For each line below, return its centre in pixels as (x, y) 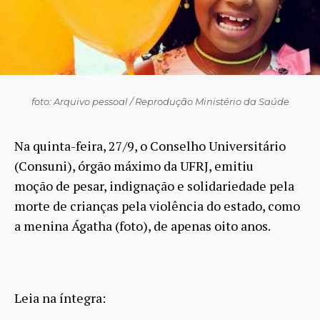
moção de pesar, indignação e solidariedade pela (154, 185)
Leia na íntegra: (60, 297)
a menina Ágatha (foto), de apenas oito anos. (142, 225)
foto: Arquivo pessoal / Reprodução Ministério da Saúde (160, 101)
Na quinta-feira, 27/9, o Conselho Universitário (150, 145)
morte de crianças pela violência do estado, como (157, 205)
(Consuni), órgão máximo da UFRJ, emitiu (134, 165)
